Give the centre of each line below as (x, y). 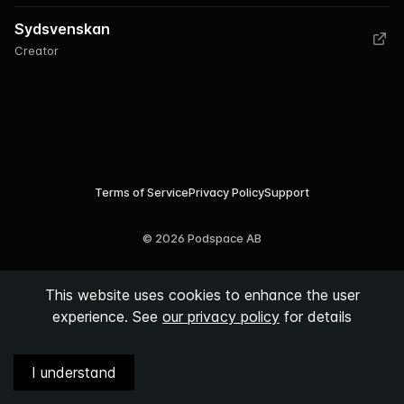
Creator (37, 50)
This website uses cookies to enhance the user (202, 295)
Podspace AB (223, 238)
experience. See (105, 317)
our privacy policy (221, 317)
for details (318, 317)
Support (287, 192)
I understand (74, 372)
